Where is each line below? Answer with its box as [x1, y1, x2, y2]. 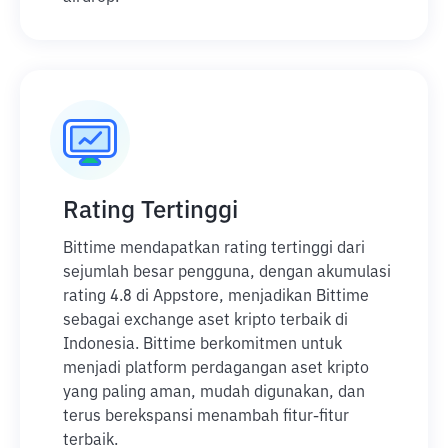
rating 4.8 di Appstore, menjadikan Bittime [63, 289, 369, 305]
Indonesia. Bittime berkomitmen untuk [63, 337, 342, 353]
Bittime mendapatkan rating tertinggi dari [63, 241, 365, 257]
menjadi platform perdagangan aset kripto [63, 361, 369, 377]
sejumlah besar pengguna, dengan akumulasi [63, 265, 391, 281]
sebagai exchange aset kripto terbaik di [63, 313, 348, 329]
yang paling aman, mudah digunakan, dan [63, 385, 365, 401]
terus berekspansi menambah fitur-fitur [63, 409, 349, 425]
